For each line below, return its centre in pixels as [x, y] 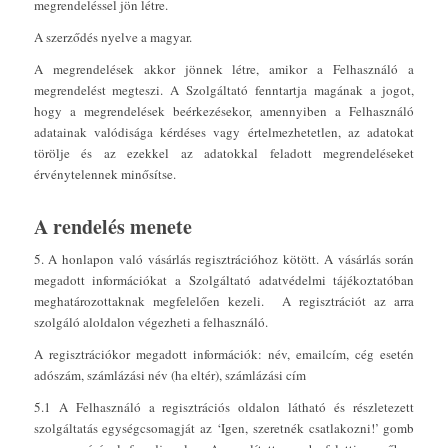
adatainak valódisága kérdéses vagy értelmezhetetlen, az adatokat [224, 131]
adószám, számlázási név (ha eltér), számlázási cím [169, 374]
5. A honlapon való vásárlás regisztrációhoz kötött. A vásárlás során [224, 258]
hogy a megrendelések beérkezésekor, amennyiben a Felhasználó [224, 110]
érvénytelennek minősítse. [104, 173]
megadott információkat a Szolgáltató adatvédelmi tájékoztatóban [224, 279]
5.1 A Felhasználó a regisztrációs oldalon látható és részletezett [224, 407]
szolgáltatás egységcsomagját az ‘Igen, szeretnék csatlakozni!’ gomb [224, 428]
